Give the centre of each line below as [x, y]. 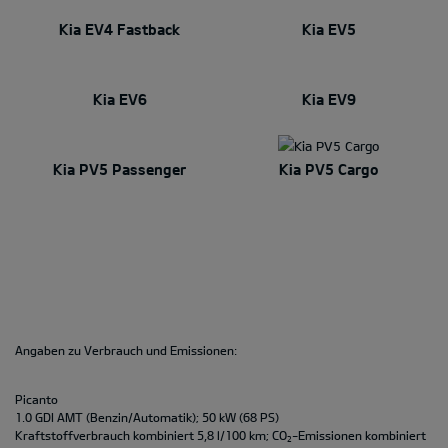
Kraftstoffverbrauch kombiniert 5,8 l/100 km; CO [151, 435]
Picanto [36, 399]
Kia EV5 [328, 29]
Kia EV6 [119, 99]
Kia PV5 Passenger [119, 169]
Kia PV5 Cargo [328, 169]
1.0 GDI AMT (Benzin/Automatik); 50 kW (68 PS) [147, 417]
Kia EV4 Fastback [119, 29]
